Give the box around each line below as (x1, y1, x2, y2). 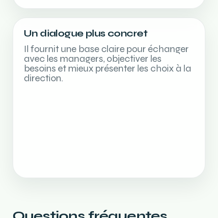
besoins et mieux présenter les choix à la (24, 62, 191, 74)
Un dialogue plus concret (24, 28, 147, 39)
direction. (24, 72, 63, 84)
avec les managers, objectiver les (24, 53, 162, 65)
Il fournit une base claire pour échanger (24, 43, 189, 55)
